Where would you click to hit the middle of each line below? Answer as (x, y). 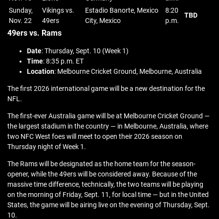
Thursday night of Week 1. (47, 147)
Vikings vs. (58, 11)
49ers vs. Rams (34, 33)
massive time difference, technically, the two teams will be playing (105, 185)
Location (41, 72)
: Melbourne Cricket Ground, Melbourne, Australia (128, 72)
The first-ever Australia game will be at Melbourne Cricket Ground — (109, 116)
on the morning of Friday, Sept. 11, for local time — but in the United (108, 195)
